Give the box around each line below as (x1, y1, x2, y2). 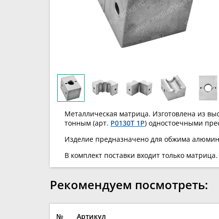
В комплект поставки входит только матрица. (65, 151, 218, 160)
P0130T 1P (110, 118, 145, 128)
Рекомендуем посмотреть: (50, 176, 208, 193)
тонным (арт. (65, 118, 110, 128)
